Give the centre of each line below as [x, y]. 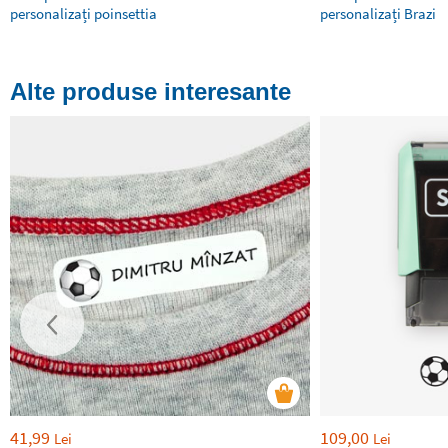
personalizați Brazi [378, 13]
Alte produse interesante [150, 91]
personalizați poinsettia [83, 13]
